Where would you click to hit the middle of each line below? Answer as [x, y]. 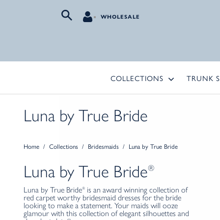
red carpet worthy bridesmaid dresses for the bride [102, 198]
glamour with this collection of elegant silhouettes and [106, 213]
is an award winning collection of [136, 190]
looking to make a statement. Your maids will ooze [101, 206]
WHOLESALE [121, 17]
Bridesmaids [103, 146]
